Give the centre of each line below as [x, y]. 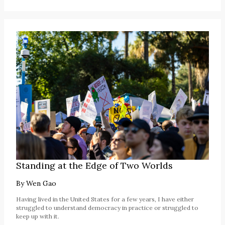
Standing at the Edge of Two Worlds [94, 166]
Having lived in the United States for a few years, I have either [105, 199]
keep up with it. [38, 216]
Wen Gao [41, 183]
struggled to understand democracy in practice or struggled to [107, 208]
